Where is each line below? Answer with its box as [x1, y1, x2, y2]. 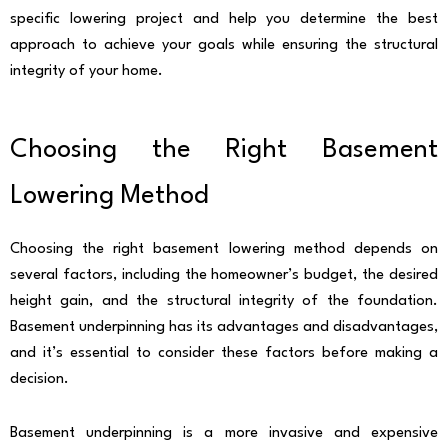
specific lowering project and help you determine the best [10, 11, 438, 27]
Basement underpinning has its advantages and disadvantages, [10, 320, 438, 336]
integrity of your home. [10, 63, 163, 79]
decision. [10, 372, 69, 388]
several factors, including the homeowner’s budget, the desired [10, 268, 438, 284]
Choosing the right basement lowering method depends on [10, 242, 438, 258]
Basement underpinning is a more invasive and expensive [10, 426, 438, 442]
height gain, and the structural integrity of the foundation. [10, 294, 438, 310]
